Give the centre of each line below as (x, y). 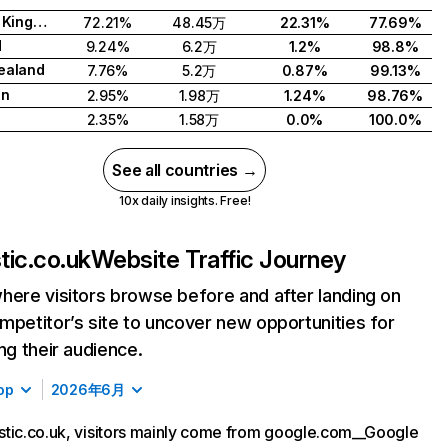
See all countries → (185, 170)
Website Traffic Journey (218, 259)
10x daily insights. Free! (185, 200)
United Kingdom (39, 21)
